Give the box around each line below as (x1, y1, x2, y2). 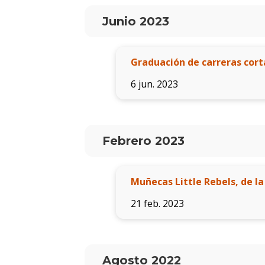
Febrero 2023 (102, 134, 185, 148)
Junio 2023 (102, 14, 169, 29)
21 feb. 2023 (130, 197, 184, 211)
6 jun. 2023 (130, 77, 178, 91)
